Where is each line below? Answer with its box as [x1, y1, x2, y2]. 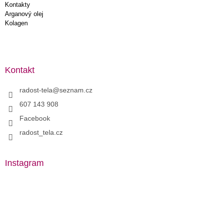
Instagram [5, 158, 44, 168]
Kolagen [5, 19, 28, 27]
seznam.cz [59, 86, 92, 94]
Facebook [19, 114, 50, 122]
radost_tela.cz [19, 128, 63, 136]
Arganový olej [5, 10, 43, 18]
